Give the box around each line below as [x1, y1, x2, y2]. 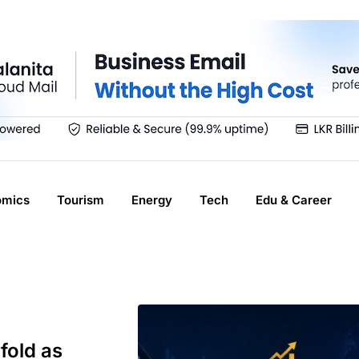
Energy [131, 192, 172, 208]
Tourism [57, 192, 104, 208]
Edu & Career [256, 192, 332, 208]
